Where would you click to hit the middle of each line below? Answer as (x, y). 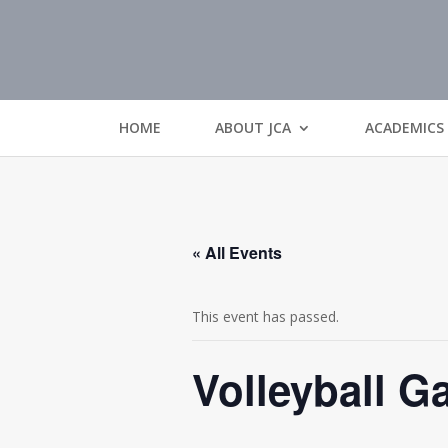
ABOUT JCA (253, 127)
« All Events (237, 252)
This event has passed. (265, 316)
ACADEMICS (404, 127)
